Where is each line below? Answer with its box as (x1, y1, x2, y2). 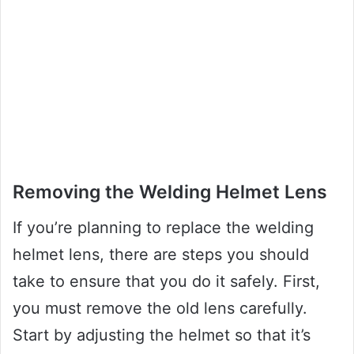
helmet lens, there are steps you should (13, 244, 309, 264)
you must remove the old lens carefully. (13, 298, 307, 318)
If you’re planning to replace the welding (13, 217, 314, 237)
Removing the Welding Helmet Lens (13, 181, 327, 204)
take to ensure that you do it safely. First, (13, 271, 320, 291)
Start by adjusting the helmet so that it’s (13, 325, 311, 345)
